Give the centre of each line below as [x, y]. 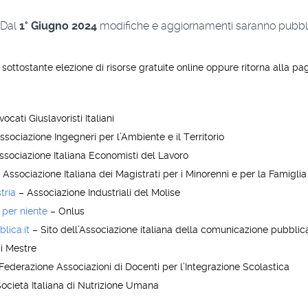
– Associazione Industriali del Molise [98, 192]
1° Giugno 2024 [58, 26]
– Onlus [66, 211]
